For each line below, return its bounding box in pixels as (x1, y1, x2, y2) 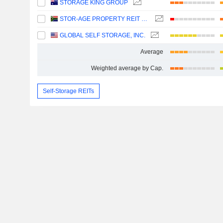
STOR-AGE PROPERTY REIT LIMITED (141, 15, 148, 22)
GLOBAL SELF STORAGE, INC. (60, 32, 146, 39)
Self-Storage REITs (42, 87, 94, 95)
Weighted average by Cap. (91, 65, 163, 72)
